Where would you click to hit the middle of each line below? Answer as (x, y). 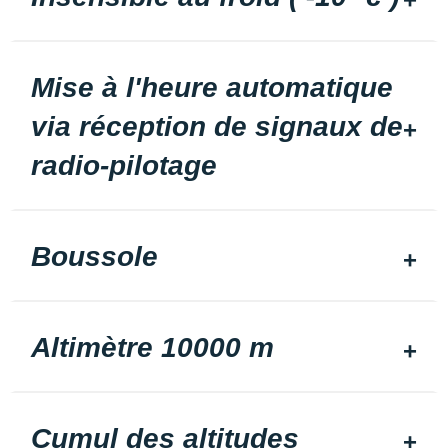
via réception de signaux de (217, 126)
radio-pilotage (124, 165)
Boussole (94, 256)
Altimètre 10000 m (152, 347)
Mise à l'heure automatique (212, 87)
